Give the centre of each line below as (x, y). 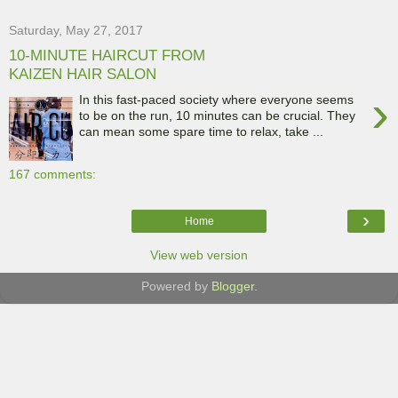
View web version (199, 255)
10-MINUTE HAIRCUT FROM (107, 56)
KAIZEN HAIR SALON (83, 74)
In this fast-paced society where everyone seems (217, 99)
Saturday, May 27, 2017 (76, 30)
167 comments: (52, 174)
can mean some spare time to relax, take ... (202, 131)
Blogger (232, 286)
